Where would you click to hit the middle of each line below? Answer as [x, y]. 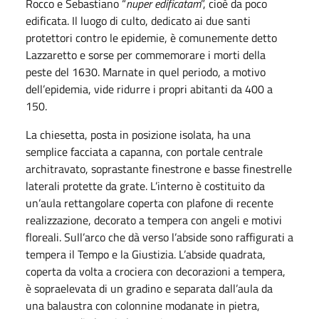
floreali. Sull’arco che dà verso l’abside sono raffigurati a [159, 237]
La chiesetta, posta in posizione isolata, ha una [138, 134]
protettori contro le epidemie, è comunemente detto [151, 37]
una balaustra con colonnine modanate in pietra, [143, 305]
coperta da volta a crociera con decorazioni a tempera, [156, 271]
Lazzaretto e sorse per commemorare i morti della [146, 54]
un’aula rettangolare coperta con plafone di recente [150, 203]
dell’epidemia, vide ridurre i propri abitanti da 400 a [149, 89]
